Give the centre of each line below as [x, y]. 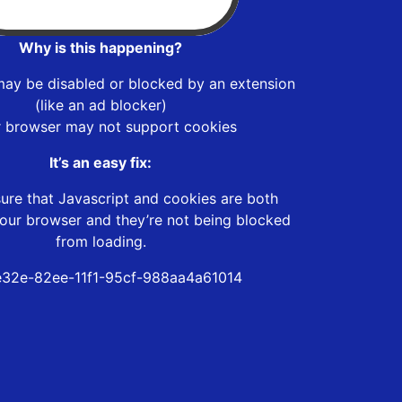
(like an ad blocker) [100, 105]
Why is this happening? [100, 47]
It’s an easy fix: [100, 162]
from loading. [100, 241]
